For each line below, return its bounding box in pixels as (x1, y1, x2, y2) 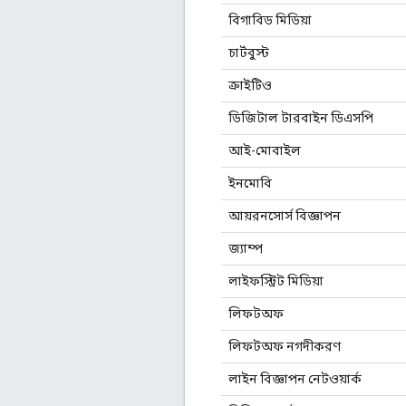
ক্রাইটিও (228, 77, 272, 92)
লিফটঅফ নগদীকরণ (228, 338, 341, 353)
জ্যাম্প (228, 240, 263, 256)
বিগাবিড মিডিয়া (228, 12, 312, 27)
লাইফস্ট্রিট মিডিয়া (228, 273, 324, 288)
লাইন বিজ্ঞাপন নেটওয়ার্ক (228, 371, 362, 386)
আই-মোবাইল (228, 142, 301, 158)
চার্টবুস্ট (228, 44, 269, 60)
